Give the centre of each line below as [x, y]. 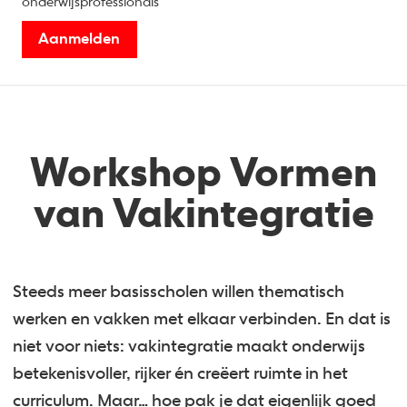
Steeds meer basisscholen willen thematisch [179, 292]
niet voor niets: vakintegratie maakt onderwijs [189, 346]
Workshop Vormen [203, 174]
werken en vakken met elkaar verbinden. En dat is [202, 319]
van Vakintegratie [203, 215]
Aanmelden [79, 39]
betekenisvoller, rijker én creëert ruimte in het [181, 373]
